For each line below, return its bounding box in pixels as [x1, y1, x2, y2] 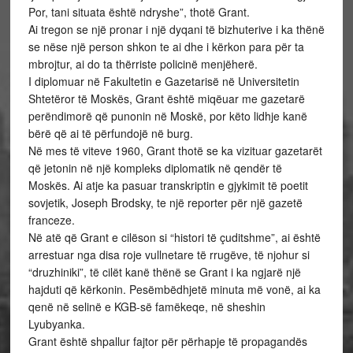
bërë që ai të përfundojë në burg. [28, 125, 193, 141]
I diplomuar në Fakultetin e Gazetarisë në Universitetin [28, 73, 299, 89]
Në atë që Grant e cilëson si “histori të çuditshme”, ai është [28, 229, 321, 245]
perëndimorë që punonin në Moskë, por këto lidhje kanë [28, 108, 307, 124]
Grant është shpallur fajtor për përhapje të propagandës [28, 333, 307, 349]
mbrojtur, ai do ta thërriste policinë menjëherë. [28, 56, 258, 72]
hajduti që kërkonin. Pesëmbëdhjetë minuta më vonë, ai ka [28, 281, 321, 297]
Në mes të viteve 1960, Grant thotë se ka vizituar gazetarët [28, 143, 322, 158]
